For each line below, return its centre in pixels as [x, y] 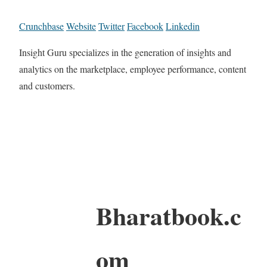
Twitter [111, 26]
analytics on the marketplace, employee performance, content [133, 69]
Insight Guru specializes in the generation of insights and [125, 52]
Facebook [145, 26]
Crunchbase [41, 26]
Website [81, 26]
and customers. [47, 86]
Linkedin [183, 26]
